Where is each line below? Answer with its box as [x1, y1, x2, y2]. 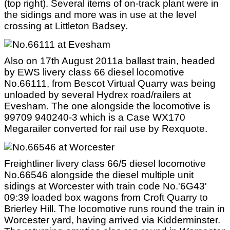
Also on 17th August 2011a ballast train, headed [4, 55, 215, 66]
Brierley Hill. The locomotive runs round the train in [4, 203, 225, 214]
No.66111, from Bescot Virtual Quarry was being [4, 78, 216, 89]
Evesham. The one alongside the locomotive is [4, 101, 210, 111]
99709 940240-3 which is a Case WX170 [4, 112, 185, 123]
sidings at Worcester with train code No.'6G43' [4, 181, 207, 191]
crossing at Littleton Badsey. [4, 21, 128, 31]
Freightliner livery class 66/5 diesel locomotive [4, 158, 206, 169]
